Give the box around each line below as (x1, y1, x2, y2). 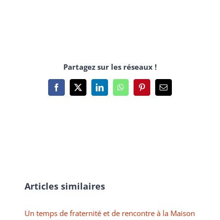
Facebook (55, 86, 86, 95)
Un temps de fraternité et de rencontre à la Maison (25, 208, 195, 219)
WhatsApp (120, 86, 154, 95)
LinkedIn (99, 86, 128, 95)
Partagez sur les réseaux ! (63, 61, 157, 72)
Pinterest (141, 86, 168, 95)
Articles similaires (25, 180, 105, 192)
